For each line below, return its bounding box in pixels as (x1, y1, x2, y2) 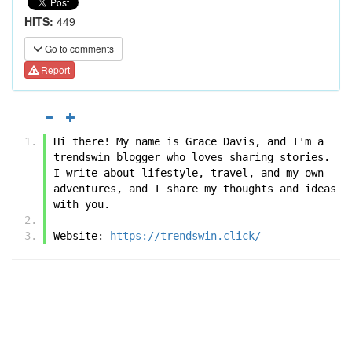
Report (38, 63, 70, 77)
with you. (53, 197, 110, 211)
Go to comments (42, 42, 114, 55)
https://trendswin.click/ (110, 229, 261, 242)
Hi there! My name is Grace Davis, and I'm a (53, 134, 324, 148)
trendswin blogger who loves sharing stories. (53, 150, 330, 163)
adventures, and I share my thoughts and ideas (53, 181, 336, 195)
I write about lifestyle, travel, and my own (53, 166, 324, 179)
